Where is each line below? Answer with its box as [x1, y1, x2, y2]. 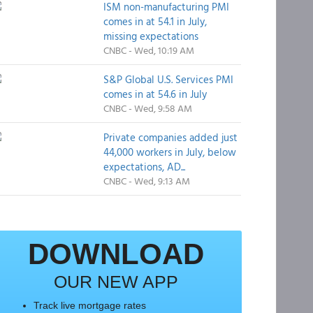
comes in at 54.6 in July [103, 86, 207, 102]
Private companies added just [103, 129, 238, 145]
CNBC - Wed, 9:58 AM [103, 101, 192, 115]
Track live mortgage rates [33, 300, 146, 311]
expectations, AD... [103, 159, 185, 175]
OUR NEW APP [53, 272, 178, 291]
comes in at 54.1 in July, [103, 13, 207, 29]
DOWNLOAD [27, 238, 204, 270]
